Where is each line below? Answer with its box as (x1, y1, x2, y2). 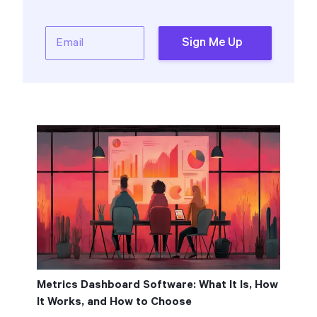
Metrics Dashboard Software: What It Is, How (37, 278, 278, 292)
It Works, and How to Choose (37, 295, 192, 309)
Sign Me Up (182, 36, 243, 50)
